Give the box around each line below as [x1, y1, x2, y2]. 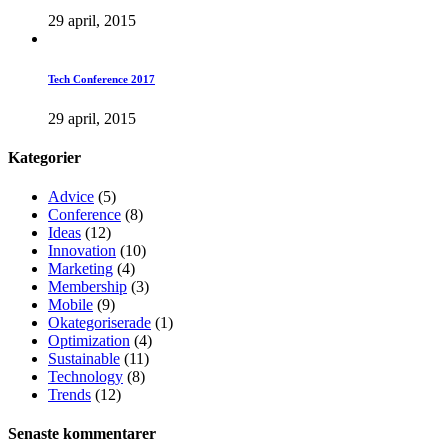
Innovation [48, 242, 116, 260]
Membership [48, 278, 127, 296]
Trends [48, 386, 91, 404]
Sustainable [48, 350, 120, 368]
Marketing [48, 260, 113, 278]
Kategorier [8, 148, 81, 166]
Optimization [48, 332, 130, 350]
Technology [48, 368, 123, 386]
